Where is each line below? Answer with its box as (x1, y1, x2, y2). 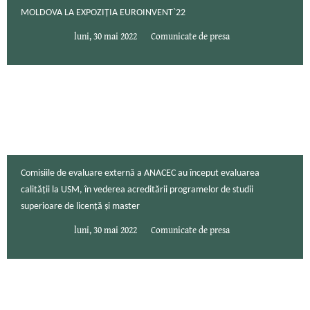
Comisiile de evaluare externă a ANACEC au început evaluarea (21, 168, 259, 179)
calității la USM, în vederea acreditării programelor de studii (21, 185, 253, 196)
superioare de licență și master (21, 201, 140, 212)
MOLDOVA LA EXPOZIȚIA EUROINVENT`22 (21, 8, 185, 19)
